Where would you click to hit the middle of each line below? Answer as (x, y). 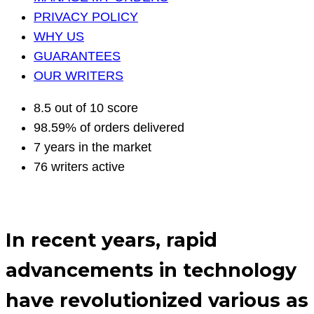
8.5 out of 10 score (86, 108)
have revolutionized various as (157, 300)
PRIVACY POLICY (86, 17)
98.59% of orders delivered (109, 128)
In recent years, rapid (111, 240)
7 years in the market (93, 148)
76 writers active (79, 167)
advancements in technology (151, 270)
